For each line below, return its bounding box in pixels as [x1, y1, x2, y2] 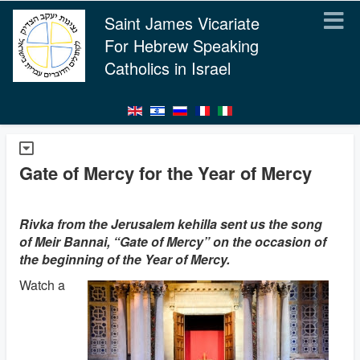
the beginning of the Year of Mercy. [19, 250, 230, 268]
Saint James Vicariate [104, 11, 260, 35]
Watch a [19, 276, 65, 294]
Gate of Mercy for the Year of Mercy [19, 160, 312, 186]
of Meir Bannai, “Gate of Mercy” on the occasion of [19, 232, 326, 251]
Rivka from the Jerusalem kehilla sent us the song [19, 215, 322, 233]
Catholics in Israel [104, 56, 231, 80]
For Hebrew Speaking [104, 34, 259, 57]
